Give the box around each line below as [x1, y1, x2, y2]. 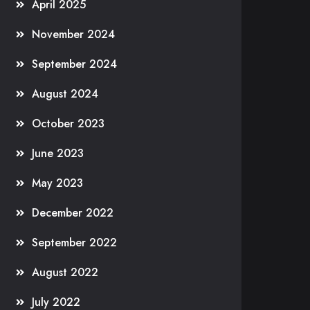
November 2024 [32, 26, 115, 42]
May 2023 [32, 175, 83, 191]
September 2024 [32, 56, 117, 72]
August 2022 [32, 264, 98, 280]
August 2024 [32, 86, 98, 102]
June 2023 [32, 145, 84, 161]
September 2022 [32, 235, 117, 250]
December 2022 [32, 205, 113, 221]
